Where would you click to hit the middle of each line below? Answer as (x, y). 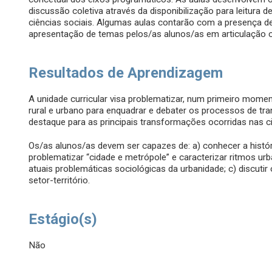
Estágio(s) (63, 219)
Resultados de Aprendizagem (126, 73)
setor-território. (59, 181)
